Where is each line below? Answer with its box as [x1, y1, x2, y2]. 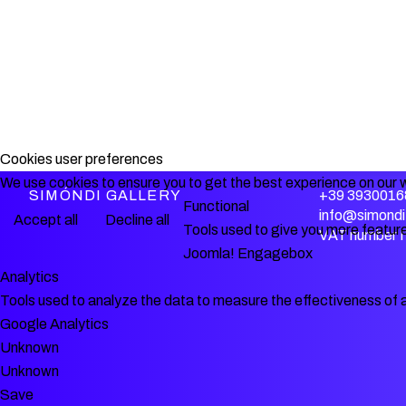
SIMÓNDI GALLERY [29, 184, 181, 207]
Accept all [14, 208, 78, 231]
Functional [183, 194, 249, 217]
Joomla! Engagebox [183, 241, 313, 265]
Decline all [105, 208, 169, 231]
